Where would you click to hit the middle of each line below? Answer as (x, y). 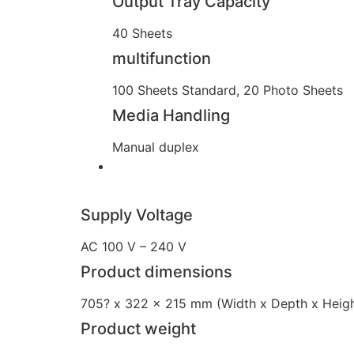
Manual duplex (156, 147)
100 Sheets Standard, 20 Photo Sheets (228, 90)
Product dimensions (156, 272)
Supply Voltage (137, 215)
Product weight (138, 329)
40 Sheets (142, 33)
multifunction (162, 58)
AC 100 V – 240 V (134, 247)
